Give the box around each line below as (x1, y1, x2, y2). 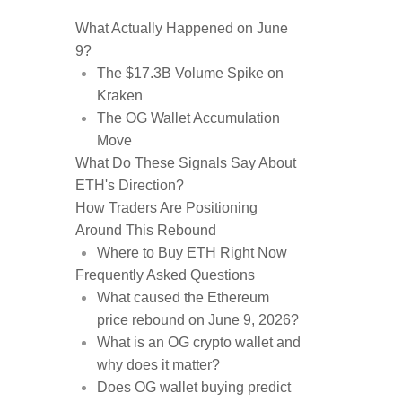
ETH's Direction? (75, 178, 184, 193)
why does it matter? (97, 357, 220, 372)
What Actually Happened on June (75, 21, 288, 36)
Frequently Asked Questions (75, 267, 255, 283)
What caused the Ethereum (97, 290, 269, 305)
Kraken (97, 88, 143, 103)
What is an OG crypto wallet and (97, 335, 301, 350)
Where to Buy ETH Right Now (97, 245, 287, 260)
